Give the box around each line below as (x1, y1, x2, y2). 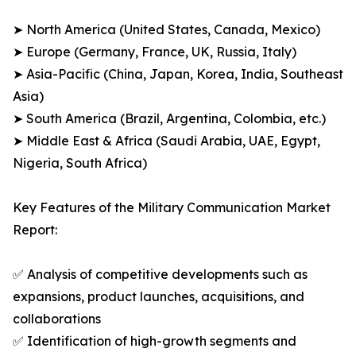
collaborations (13, 311, 101, 327)
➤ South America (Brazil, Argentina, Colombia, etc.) (13, 110, 326, 127)
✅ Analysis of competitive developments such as (13, 266, 308, 283)
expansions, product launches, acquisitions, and (13, 288, 304, 305)
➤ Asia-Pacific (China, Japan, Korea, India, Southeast (13, 66, 343, 83)
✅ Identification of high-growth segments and (13, 333, 296, 350)
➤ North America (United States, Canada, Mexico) (13, 21, 320, 38)
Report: (13, 222, 57, 238)
